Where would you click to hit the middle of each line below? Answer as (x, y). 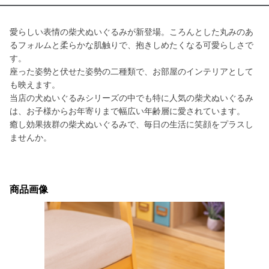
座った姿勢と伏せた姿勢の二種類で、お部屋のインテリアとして (131, 71)
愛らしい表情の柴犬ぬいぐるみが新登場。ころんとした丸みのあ (131, 32)
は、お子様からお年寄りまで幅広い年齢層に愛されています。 (127, 111)
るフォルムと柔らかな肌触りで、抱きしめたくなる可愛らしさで (131, 45)
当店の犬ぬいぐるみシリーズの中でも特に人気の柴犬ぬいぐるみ (131, 98)
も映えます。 (35, 85)
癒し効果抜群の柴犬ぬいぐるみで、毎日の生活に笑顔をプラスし (131, 124)
